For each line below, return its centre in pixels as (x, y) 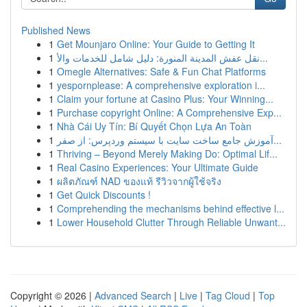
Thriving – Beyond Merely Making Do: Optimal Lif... (167, 153)
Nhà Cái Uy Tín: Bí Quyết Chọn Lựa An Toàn (154, 126)
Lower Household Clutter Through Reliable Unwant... (171, 222)
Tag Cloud (228, 295)
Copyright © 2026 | (52, 295)
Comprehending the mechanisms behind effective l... (171, 208)
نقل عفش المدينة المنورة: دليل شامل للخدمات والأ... (264, 58)
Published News (56, 30)
